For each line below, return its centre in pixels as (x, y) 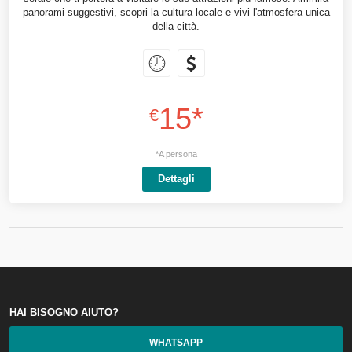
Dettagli (176, 179)
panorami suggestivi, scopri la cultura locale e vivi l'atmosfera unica (176, 12)
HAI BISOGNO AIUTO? (64, 312)
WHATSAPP (176, 343)
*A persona (176, 154)
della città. (176, 26)
